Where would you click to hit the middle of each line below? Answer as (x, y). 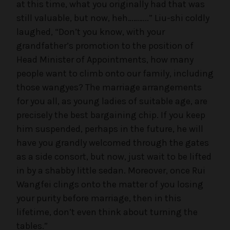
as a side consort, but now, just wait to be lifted (114, 156)
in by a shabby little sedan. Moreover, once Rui (111, 170)
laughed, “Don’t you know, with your (91, 32)
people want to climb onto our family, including (115, 73)
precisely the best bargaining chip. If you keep (111, 115)
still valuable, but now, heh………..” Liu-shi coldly (113, 18)
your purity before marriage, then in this (99, 198)
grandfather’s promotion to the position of (105, 45)
